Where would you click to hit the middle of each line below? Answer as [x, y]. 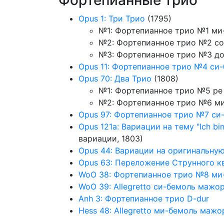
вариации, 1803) [111, 138]
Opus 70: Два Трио [115, 78]
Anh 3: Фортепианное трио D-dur [144, 198]
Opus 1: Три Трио [112, 18]
